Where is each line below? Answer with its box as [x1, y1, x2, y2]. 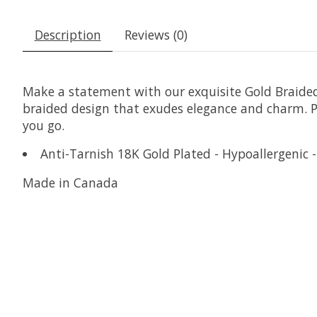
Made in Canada [23, 173, 118, 191]
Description [34, 25, 101, 43]
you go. [23, 116, 64, 134]
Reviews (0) [124, 25, 188, 43]
